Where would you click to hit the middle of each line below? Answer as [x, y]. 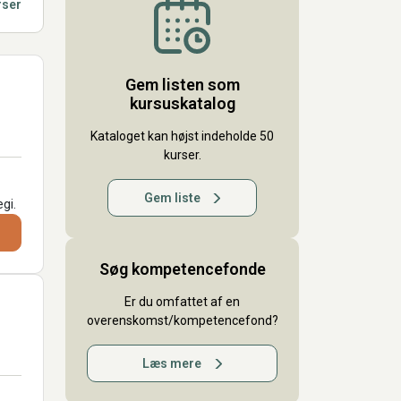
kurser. [182, 155]
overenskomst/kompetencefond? [183, 321]
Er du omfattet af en [182, 302]
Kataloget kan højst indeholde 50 [182, 137]
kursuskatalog [182, 104]
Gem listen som [182, 85]
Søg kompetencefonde [182, 269]
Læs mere [172, 364]
